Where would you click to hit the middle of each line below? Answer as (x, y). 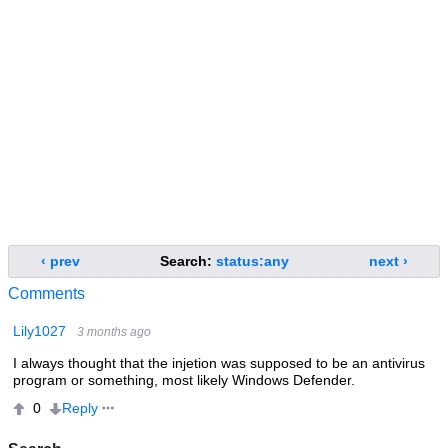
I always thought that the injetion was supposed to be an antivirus (219, 363)
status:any (252, 261)
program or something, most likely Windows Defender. (184, 380)
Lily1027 (39, 331)
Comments (46, 294)
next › (388, 261)
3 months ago (114, 332)
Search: (187, 261)
